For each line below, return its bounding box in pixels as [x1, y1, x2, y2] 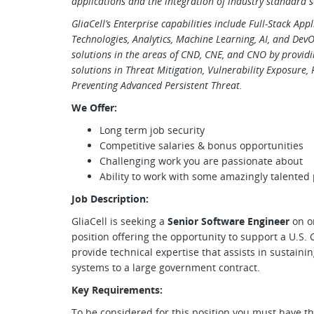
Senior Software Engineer [168, 214, 292, 228]
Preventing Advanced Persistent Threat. [71, 78, 243, 92]
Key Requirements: [71, 283, 163, 296]
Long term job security [100, 123, 205, 137]
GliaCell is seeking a [71, 214, 168, 228]
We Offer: [71, 101, 117, 114]
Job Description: [71, 192, 149, 205]
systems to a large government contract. [71, 261, 260, 274]
